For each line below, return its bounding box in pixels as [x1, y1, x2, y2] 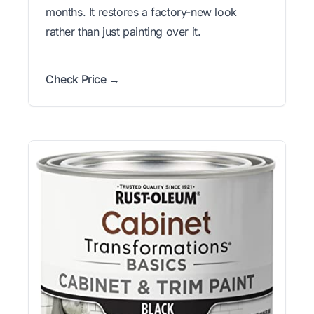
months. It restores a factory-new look [46, 5, 237, 20]
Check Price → [46, 72, 120, 87]
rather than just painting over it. [46, 25, 201, 39]
